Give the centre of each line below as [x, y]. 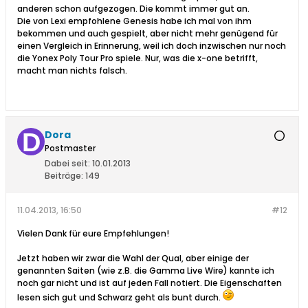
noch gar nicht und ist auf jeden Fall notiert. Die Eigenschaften [150, 283]
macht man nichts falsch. [72, 71]
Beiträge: [64, 176]
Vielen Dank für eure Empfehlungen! [94, 234]
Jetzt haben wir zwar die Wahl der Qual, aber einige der [133, 258]
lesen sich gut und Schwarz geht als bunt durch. [120, 298]
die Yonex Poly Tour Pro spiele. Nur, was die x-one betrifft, [137, 58]
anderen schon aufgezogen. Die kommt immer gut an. [133, 9]
